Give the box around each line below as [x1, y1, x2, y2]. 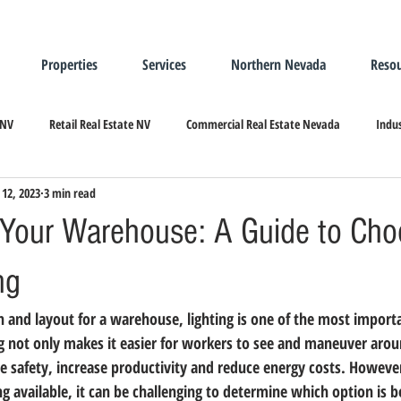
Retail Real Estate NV [49, 115, 150, 132]
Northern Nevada [231, 55, 326, 74]
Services [142, 55, 186, 74]
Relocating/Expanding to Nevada [132, 186, 292, 204]
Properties [41, 55, 98, 74]
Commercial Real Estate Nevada [186, 115, 340, 132]
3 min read [44, 183, 96, 201]
